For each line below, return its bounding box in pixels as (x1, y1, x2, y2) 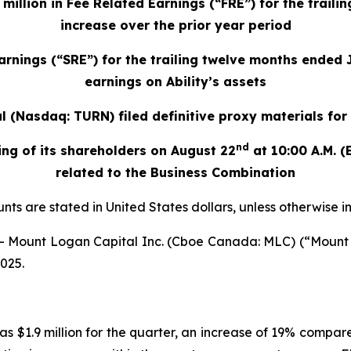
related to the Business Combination (56, 165, 295, 181)
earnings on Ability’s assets (85, 74, 266, 90)
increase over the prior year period (60, 17, 291, 34)
